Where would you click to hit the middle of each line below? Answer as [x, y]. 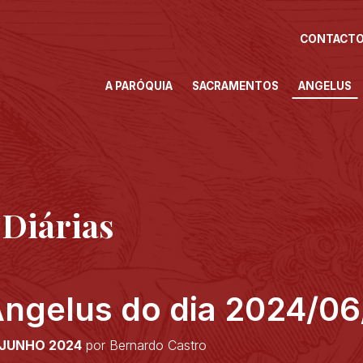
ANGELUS [325, 86]
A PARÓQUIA [139, 86]
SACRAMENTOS [235, 86]
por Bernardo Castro [147, 346]
